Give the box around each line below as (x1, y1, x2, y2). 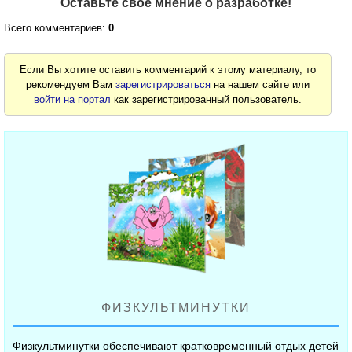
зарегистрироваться (115, 79, 211, 91)
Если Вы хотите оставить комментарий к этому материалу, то (20, 64, 317, 76)
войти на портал (34, 93, 112, 106)
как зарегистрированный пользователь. (111, 93, 302, 106)
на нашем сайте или (211, 79, 310, 91)
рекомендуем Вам (26, 79, 116, 91)
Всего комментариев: (4, 22, 108, 35)
